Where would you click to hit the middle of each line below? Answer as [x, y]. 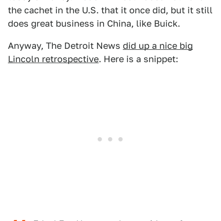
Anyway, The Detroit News [65, 45]
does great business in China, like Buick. [94, 23]
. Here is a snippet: [138, 59]
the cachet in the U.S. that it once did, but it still [110, 10]
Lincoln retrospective [53, 59]
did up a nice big [158, 45]
